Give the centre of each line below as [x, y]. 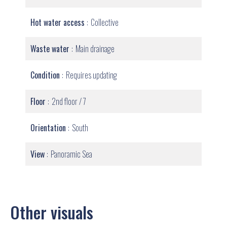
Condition [46, 75]
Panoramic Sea [71, 154]
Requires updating [91, 75]
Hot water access [59, 22]
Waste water [51, 49]
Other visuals [52, 212]
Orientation [49, 128]
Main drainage [95, 49]
